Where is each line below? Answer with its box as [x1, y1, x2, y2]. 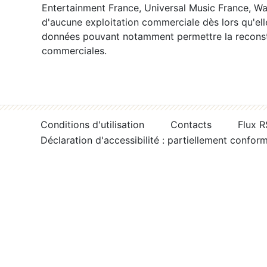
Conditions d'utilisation [41, 119, 144, 131]
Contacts [170, 119, 212, 131]
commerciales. [42, 45, 107, 57]
